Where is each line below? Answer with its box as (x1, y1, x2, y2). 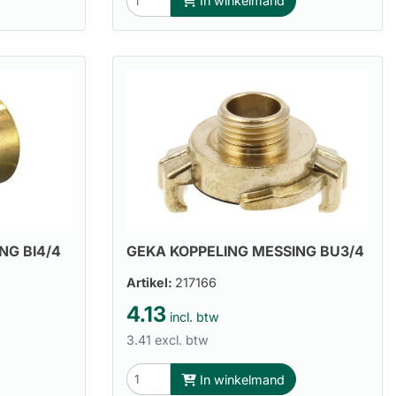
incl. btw (166, 308, 219, 324)
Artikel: (126, 275, 175, 291)
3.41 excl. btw (126, 332, 209, 348)
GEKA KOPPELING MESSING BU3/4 (126, 242, 364, 261)
